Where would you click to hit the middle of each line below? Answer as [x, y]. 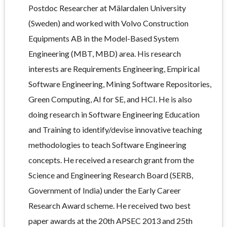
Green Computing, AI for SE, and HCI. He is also [110, 99]
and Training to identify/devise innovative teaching [115, 130]
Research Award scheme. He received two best [109, 206]
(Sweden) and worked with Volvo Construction [108, 23]
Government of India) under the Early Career [105, 191]
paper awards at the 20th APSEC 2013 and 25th [110, 221]
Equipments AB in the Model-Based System [104, 39]
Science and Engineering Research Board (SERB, [111, 175]
